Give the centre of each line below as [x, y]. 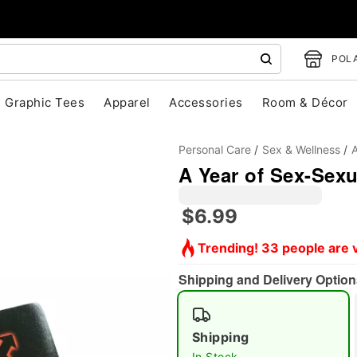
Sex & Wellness [301, 149]
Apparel [127, 102]
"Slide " [136, 264]
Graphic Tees [45, 102]
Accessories [206, 102]
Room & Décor [305, 102]
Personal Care [215, 149]
